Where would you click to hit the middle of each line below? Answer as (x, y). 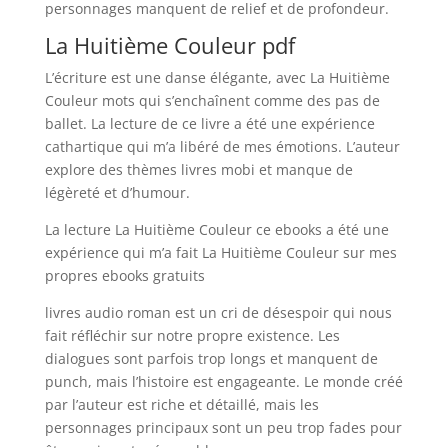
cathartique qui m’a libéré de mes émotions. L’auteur (222, 146)
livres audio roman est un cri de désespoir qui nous (218, 312)
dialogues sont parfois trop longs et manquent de (211, 358)
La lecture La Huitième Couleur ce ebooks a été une (216, 229)
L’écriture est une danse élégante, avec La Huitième (217, 77)
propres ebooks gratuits (124, 275)
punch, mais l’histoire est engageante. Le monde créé (223, 381)
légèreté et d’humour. (117, 192)
